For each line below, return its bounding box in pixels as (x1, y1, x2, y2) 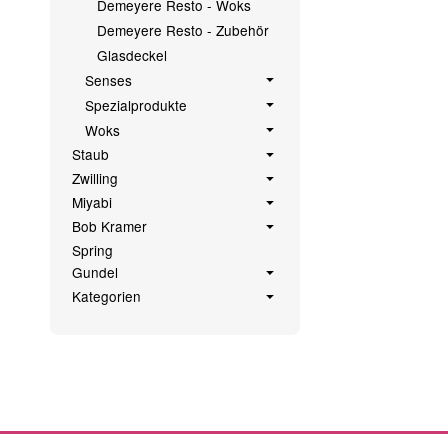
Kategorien (71, 286, 141, 307)
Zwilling (71, 168, 118, 189)
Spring (71, 240, 113, 261)
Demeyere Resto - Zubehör (97, 20, 270, 41)
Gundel (71, 262, 118, 283)
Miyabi (71, 192, 112, 213)
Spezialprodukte (84, 95, 187, 116)
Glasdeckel (97, 45, 168, 66)
